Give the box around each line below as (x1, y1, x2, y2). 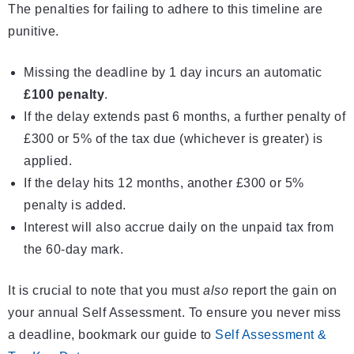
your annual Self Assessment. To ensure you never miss (8, 306, 341, 320)
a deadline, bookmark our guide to (8, 328, 215, 342)
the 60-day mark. (24, 243, 123, 257)
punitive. (8, 24, 59, 39)
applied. (24, 154, 72, 168)
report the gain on (228, 284, 337, 298)
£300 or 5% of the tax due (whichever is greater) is (24, 132, 323, 146)
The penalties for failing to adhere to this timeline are (8, 2, 322, 17)
